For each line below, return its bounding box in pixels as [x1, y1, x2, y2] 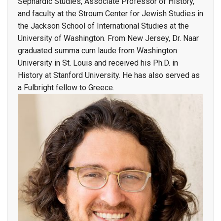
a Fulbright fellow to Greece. [18, 82, 114, 92]
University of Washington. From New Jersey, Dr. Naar [18, 33, 199, 43]
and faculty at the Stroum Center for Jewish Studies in [18, 8, 203, 18]
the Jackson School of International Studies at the [18, 21, 189, 31]
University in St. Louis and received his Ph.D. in [18, 58, 178, 68]
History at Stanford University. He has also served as [18, 70, 200, 80]
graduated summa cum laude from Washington [18, 45, 177, 55]
